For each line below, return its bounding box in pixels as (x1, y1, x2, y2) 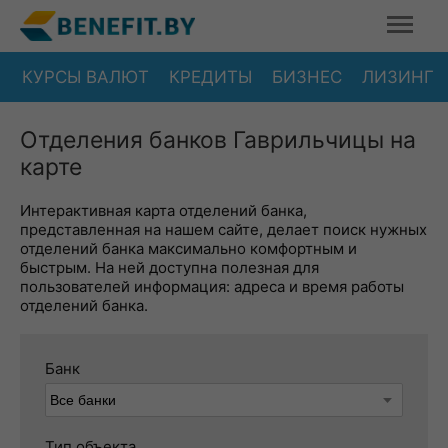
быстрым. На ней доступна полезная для (20, 258, 319, 277)
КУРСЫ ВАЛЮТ (22, 66, 149, 87)
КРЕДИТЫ (169, 66, 252, 87)
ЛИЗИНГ (362, 66, 434, 87)
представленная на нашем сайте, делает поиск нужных (20, 220, 427, 239)
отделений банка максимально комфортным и (20, 239, 357, 258)
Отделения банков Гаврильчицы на (20, 126, 416, 154)
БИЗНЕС (272, 66, 342, 87)
